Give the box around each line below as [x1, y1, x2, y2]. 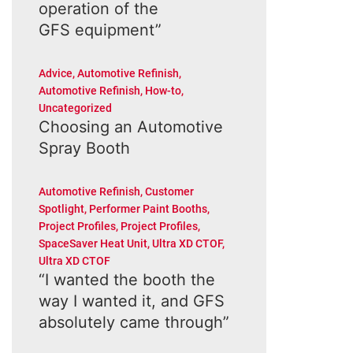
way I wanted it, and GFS [38, 292, 225, 310]
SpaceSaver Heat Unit [38, 237, 147, 250]
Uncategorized [38, 102, 112, 114]
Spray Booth [38, 139, 130, 158]
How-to [144, 84, 181, 97]
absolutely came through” [38, 313, 229, 332]
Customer [144, 185, 194, 198]
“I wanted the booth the [38, 270, 215, 289]
